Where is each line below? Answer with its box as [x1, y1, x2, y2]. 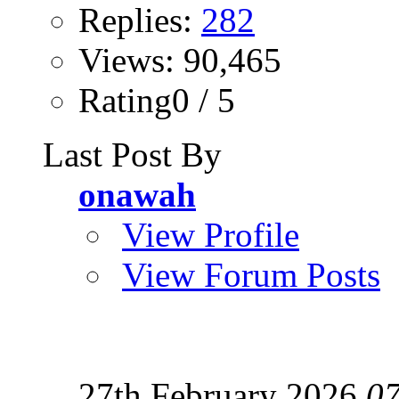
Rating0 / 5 [78, 80, 235, 119]
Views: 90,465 [78, 40, 281, 79]
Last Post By [43, 134, 222, 174]
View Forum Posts [122, 255, 380, 294]
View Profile [122, 215, 299, 254]
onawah [78, 175, 196, 214]
